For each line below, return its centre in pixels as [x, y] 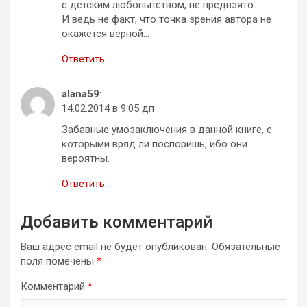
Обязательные [246, 246]
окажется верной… [106, 33]
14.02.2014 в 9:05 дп [108, 108]
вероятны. [86, 158]
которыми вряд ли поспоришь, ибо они [155, 144]
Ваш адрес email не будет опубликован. [115, 246]
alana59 [81, 94]
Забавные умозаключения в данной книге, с [167, 129]
